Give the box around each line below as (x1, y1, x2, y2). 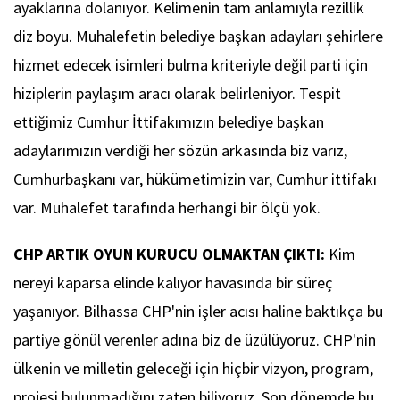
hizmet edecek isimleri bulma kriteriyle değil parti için (13, 54, 368, 76)
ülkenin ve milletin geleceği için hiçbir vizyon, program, (13, 358, 373, 379)
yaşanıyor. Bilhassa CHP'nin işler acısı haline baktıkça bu (13, 301, 383, 322)
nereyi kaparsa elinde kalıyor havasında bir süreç (13, 272, 333, 294)
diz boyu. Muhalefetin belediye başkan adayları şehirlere (13, 26, 383, 47)
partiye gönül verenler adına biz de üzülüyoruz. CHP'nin (13, 329, 376, 351)
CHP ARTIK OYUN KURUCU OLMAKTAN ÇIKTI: (13, 244, 325, 265)
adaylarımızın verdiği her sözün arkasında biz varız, (13, 140, 347, 162)
